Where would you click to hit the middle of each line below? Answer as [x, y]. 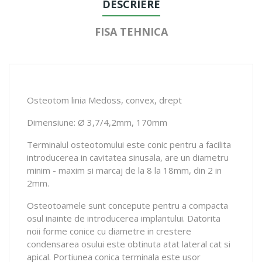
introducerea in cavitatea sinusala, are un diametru [128, 157]
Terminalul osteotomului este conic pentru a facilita [129, 144]
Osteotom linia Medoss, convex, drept [104, 100]
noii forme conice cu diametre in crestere [109, 231]
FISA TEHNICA [131, 31]
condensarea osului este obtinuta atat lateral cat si [129, 244]
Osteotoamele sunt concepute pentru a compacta [127, 205]
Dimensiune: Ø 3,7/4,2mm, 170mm [97, 122]
